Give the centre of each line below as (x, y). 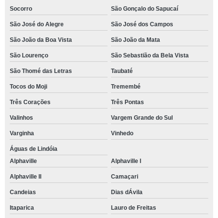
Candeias (23, 192)
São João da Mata (135, 40)
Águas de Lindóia (34, 149)
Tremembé (126, 87)
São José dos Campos (142, 24)
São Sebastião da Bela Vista (150, 55)
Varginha (22, 133)
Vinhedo (122, 133)
